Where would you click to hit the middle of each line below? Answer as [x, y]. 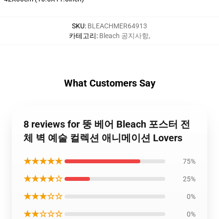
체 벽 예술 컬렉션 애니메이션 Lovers [103, 138]
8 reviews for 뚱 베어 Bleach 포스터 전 [107, 124]
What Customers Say [109, 83]
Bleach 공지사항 [124, 35]
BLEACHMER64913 [117, 26]
